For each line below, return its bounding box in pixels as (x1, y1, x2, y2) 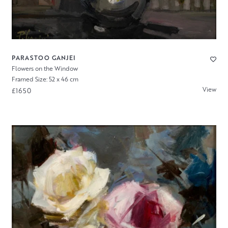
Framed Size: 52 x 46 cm (11, 75, 78, 83)
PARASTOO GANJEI (11, 53, 76, 63)
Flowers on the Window (11, 64, 78, 73)
